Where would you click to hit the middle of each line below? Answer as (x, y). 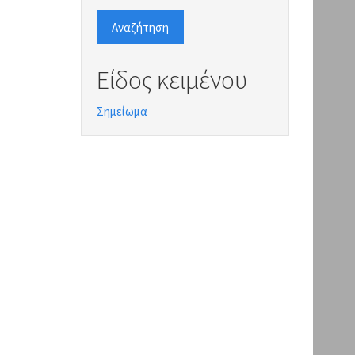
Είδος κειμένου (172, 80)
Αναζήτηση (140, 27)
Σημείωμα (122, 111)
